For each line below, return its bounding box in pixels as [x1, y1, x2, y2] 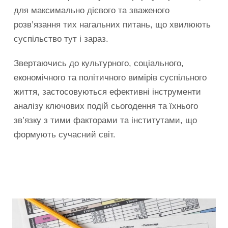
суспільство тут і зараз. [14, 34, 108, 44]
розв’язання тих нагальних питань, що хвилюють [14, 19, 211, 30]
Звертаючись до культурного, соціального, [14, 58, 184, 68]
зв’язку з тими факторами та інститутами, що [14, 115, 197, 125]
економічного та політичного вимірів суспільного [14, 72, 207, 82]
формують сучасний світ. [14, 129, 116, 139]
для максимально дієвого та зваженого [14, 5, 169, 15]
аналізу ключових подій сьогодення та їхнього [14, 101, 198, 111]
